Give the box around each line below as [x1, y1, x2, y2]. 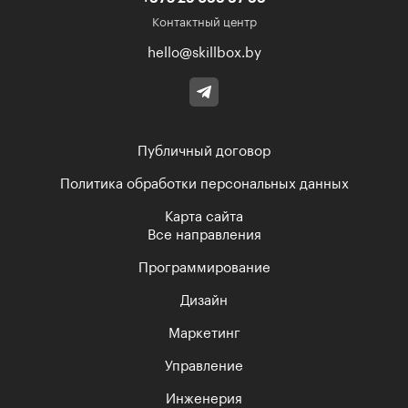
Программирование [138, 260, 270, 275]
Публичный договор [138, 144, 270, 158]
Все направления [147, 228, 261, 242]
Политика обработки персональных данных [59, 177, 349, 191]
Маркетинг [168, 326, 240, 341]
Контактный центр [151, 15, 257, 28]
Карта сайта [165, 209, 243, 224]
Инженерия [166, 392, 242, 406]
